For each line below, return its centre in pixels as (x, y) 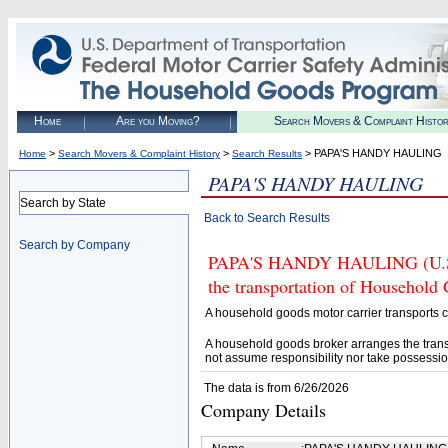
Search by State (63, 203)
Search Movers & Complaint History (139, 153)
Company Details (263, 410)
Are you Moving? (157, 121)
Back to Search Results (267, 218)
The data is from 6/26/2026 (276, 388)
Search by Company (74, 245)
